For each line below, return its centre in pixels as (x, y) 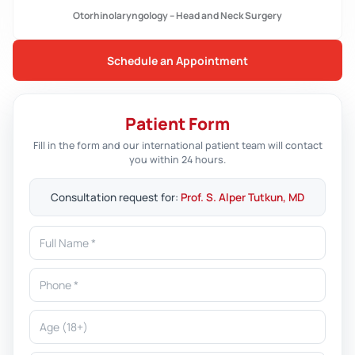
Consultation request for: (116, 197)
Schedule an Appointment (177, 60)
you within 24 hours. (177, 159)
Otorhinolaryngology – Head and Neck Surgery (177, 15)
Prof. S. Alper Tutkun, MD (242, 197)
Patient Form (177, 123)
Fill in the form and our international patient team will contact (177, 145)
